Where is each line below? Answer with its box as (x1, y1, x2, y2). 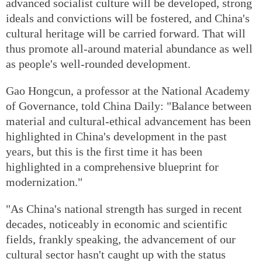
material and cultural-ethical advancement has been (6, 114, 251, 127)
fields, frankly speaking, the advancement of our (6, 232, 236, 246)
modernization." (6, 175, 82, 188)
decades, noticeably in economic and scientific (6, 217, 227, 230)
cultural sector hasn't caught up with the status (6, 247, 226, 261)
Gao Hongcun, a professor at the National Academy (6, 84, 250, 97)
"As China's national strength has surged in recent (6, 202, 242, 215)
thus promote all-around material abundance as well (6, 42, 253, 55)
